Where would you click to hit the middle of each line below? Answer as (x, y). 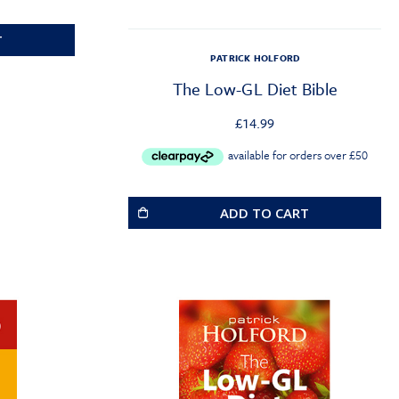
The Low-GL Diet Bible (255, 88)
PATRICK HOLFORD (255, 57)
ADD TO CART (264, 212)
